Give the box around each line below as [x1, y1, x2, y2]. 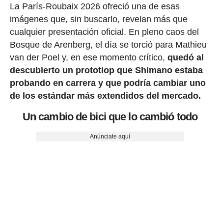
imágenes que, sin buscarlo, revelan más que [9, 14, 188, 24]
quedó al [167, 52, 204, 62]
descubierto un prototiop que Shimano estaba [9, 65, 203, 75]
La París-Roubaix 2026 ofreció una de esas [9, 1, 180, 11]
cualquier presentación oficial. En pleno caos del [9, 27, 199, 37]
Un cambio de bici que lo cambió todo [22, 110, 198, 123]
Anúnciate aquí [89, 133, 130, 140]
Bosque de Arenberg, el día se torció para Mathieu [9, 39, 207, 50]
